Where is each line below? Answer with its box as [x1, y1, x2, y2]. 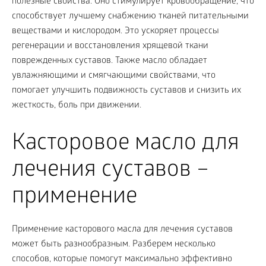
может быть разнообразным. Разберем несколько [12, 239, 216, 250]
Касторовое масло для [12, 131, 239, 158]
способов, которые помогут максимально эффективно [12, 254, 232, 265]
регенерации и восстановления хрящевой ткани [12, 40, 208, 52]
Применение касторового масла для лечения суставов [12, 224, 233, 235]
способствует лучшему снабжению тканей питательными [12, 11, 249, 22]
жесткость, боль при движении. [12, 100, 141, 111]
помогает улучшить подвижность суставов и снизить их [12, 85, 241, 96]
